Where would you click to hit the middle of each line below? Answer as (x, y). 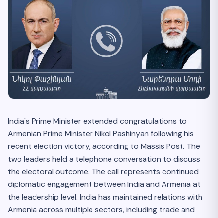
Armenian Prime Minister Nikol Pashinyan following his (101, 134)
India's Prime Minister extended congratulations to (97, 121)
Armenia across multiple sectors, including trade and (101, 210)
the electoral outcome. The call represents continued (103, 172)
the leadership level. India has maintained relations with (105, 197)
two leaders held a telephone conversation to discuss (104, 159)
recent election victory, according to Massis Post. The (104, 146)
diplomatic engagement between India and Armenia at (104, 184)
